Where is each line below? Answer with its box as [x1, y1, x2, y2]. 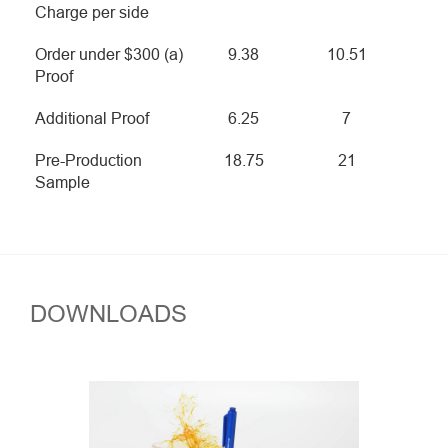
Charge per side [35, 4, 149, 22]
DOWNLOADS [30, 301, 187, 328]
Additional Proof [35, 110, 149, 128]
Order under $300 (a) [35, 46, 183, 64]
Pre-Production [35, 152, 142, 170]
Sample [35, 174, 90, 192]
